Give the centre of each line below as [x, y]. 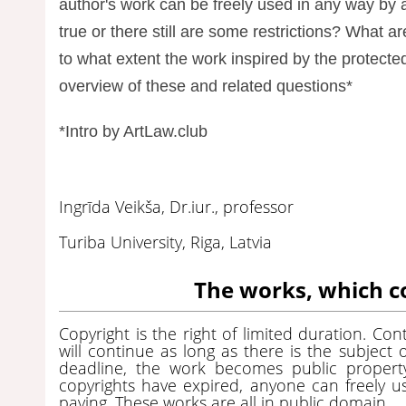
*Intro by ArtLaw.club [133, 131]
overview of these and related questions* [206, 86]
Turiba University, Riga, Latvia [165, 242]
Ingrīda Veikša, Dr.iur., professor [176, 206]
